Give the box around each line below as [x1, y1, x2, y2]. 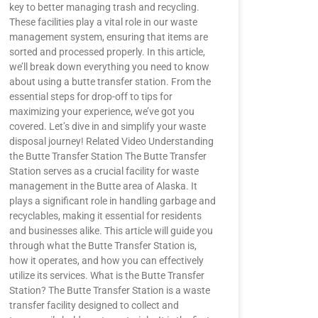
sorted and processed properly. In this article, [9, 46, 205, 57]
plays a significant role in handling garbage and [9, 195, 216, 207]
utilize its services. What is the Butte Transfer [9, 270, 204, 281]
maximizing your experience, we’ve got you [9, 106, 194, 117]
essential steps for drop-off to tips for [9, 91, 172, 102]
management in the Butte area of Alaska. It [9, 180, 197, 192]
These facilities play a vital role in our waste [9, 16, 197, 28]
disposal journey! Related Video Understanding [9, 136, 214, 147]
